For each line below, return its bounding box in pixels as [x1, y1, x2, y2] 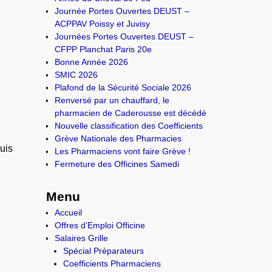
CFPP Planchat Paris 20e [55, 44, 152, 55]
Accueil [55, 207, 83, 217]
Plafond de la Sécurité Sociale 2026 [55, 83, 192, 93]
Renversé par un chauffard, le [55, 95, 170, 106]
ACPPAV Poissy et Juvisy [55, 19, 151, 29]
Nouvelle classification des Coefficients [55, 121, 203, 131]
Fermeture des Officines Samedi [55, 159, 180, 169]
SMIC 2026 [55, 70, 98, 80]
